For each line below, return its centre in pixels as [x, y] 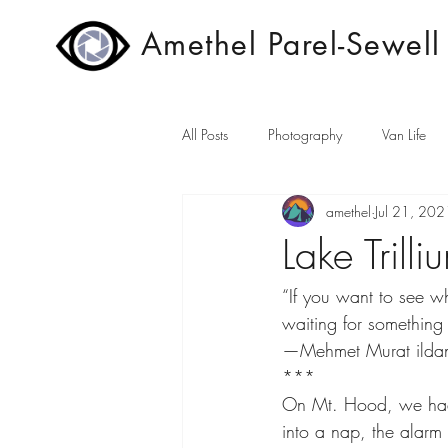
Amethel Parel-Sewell [290, 44]
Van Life [404, 134]
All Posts [205, 134]
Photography [305, 134]
